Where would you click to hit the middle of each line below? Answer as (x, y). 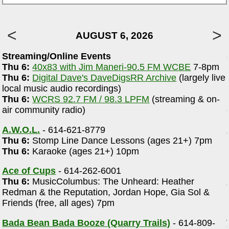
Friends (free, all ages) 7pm (59, 203)
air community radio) (44, 110)
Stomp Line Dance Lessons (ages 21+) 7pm (121, 140)
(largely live (201, 78)
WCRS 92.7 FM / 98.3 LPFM (91, 99)
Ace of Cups (29, 171)
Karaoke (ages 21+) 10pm (85, 151)
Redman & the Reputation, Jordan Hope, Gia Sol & (106, 192)
